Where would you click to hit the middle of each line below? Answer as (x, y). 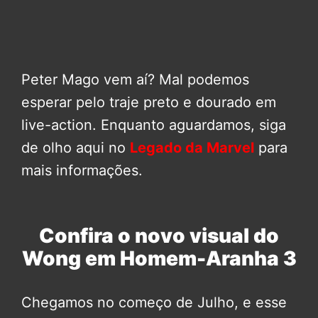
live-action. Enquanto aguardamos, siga (154, 125)
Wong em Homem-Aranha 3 (159, 258)
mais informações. (82, 170)
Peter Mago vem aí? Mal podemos (135, 79)
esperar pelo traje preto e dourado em (149, 102)
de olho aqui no (76, 147)
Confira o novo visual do (159, 235)
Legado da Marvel (192, 147)
